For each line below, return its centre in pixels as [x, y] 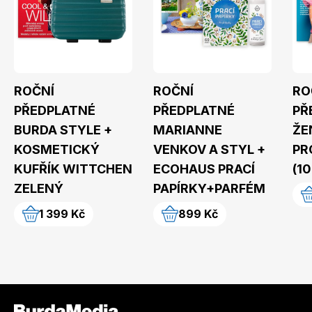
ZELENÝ [39, 188]
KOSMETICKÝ [57, 149]
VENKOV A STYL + [209, 149]
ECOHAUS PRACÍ [204, 169]
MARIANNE [188, 130]
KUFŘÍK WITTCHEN [73, 169]
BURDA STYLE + [63, 130]
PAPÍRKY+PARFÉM [209, 188]
